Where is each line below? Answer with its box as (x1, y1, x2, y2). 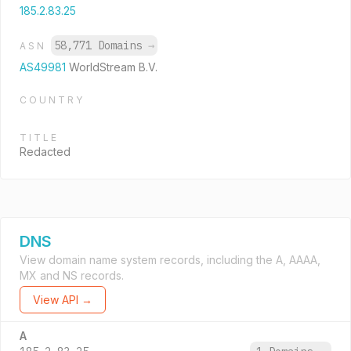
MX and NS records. (20, 269, 124, 282)
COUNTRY (20, 94, 85, 106)
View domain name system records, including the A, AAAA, (20, 253, 320, 266)
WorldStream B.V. (69, 60, 157, 74)
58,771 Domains (54, 38, 148, 52)
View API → (33, 293, 92, 306)
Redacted (20, 145, 71, 158)
